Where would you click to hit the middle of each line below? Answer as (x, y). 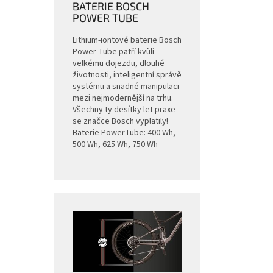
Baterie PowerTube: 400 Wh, (124, 133)
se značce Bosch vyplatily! (120, 122)
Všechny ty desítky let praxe (124, 110)
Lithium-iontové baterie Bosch (127, 41)
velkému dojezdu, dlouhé (119, 64)
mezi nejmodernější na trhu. (123, 98)
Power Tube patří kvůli (113, 52)
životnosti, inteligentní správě (127, 75)
